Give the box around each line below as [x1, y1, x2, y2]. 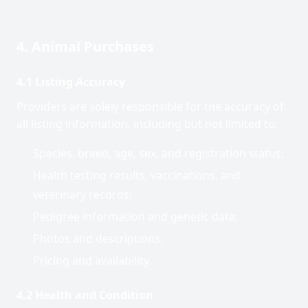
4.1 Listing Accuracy [16, 74, 125, 89]
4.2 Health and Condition [16, 287, 153, 302]
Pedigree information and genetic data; [33, 209, 238, 224]
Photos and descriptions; [33, 231, 163, 246]
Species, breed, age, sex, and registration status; [33, 146, 284, 161]
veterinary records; [33, 187, 132, 202]
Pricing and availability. [33, 253, 151, 268]
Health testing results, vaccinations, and [33, 168, 241, 183]
